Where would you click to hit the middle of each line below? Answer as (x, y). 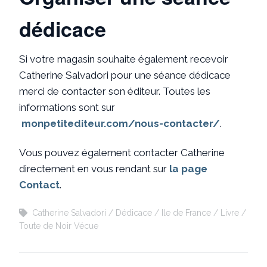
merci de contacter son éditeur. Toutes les (115, 91)
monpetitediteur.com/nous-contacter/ (121, 123)
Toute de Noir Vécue (59, 226)
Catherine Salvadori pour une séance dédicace (125, 75)
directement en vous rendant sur (94, 168)
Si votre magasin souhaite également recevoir (124, 59)
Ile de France (186, 212)
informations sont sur (67, 107)
